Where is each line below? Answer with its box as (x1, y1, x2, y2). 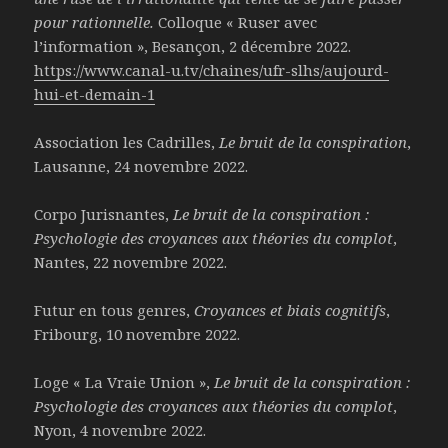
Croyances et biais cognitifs (194, 300, 387, 321)
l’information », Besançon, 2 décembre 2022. (34, 36, 352, 57)
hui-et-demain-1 (34, 84, 156, 105)
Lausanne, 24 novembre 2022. (34, 156, 249, 177)
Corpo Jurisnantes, (34, 204, 174, 225)
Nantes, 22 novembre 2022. (34, 252, 228, 273)
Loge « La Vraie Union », (34, 372, 215, 393)
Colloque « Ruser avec (158, 12, 318, 33)
